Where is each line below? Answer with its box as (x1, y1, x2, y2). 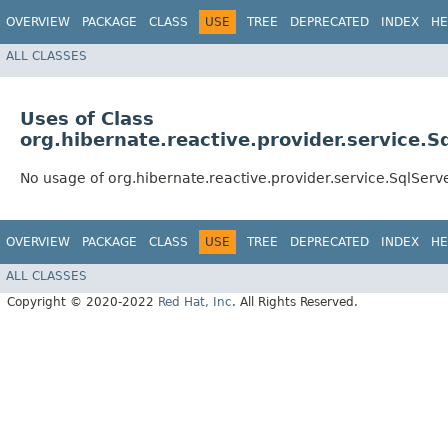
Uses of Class (20, 108, 154, 130)
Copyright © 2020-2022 (7, 294, 158, 309)
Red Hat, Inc (158, 294, 232, 309)
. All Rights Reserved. (232, 294, 358, 309)
